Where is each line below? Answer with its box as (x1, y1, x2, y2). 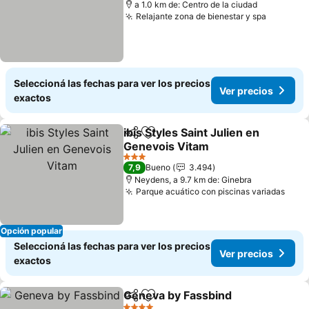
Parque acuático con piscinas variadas (136, 186, 286, 197)
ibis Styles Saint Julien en (123, 126, 260, 139)
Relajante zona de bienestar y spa (136, 11, 267, 21)
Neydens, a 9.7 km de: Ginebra (134, 175, 252, 185)
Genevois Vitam (123, 139, 210, 153)
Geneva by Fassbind (123, 288, 232, 302)
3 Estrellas (123, 156, 163, 167)
